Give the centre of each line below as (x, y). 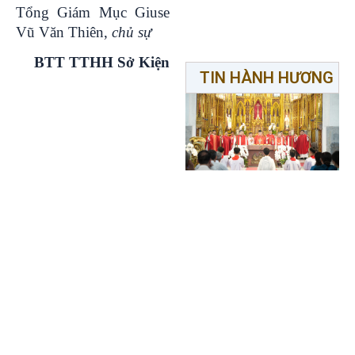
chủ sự (132, 32)
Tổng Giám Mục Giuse (93, 12)
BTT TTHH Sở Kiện (102, 62)
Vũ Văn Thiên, (64, 32)
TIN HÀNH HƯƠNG (266, 78)
